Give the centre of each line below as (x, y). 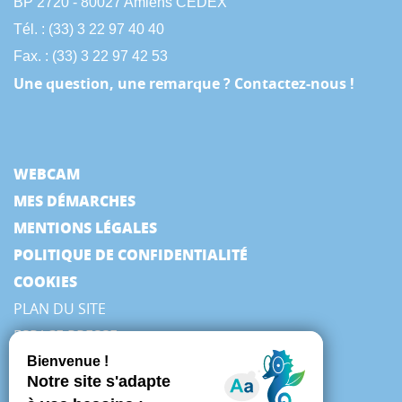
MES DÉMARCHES (74, 201)
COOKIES (45, 282)
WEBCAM (47, 174)
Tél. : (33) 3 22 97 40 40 (89, 30)
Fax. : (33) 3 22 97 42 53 (91, 57)
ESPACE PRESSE (66, 336)
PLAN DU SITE (60, 309)
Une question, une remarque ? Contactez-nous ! (184, 84)
